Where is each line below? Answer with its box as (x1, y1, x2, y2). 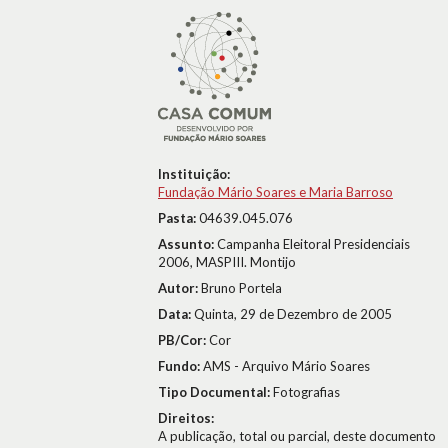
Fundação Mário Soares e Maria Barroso (158, 184, 393, 200)
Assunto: (158, 236, 217, 252)
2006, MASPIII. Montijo (158, 254, 296, 270)
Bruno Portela (201, 280, 282, 296)
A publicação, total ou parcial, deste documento (158, 428, 436, 444)
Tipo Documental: (158, 384, 273, 400)
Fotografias (273, 384, 340, 400)
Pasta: (158, 210, 199, 226)
